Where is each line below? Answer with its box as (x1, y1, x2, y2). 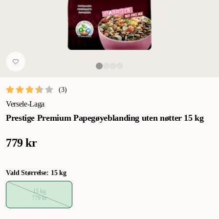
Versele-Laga (6, 100, 45, 108)
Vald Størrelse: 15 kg (6, 169, 67, 176)
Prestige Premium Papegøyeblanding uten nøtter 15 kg (6, 113, 204, 123)
